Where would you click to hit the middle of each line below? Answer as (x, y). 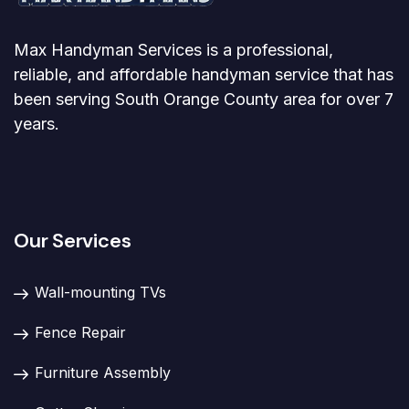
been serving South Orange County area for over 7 (204, 99)
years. (37, 123)
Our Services (73, 240)
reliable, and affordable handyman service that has (204, 74)
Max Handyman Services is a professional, (173, 49)
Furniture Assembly (103, 372)
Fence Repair (80, 332)
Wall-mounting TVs (100, 292)
